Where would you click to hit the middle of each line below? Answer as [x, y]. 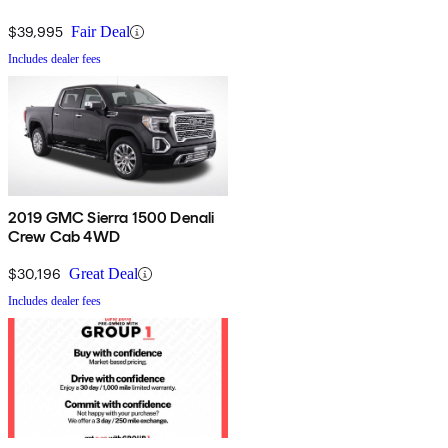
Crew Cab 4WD [64, 237]
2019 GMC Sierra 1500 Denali [111, 218]
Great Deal [103, 274]
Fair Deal [100, 32]
